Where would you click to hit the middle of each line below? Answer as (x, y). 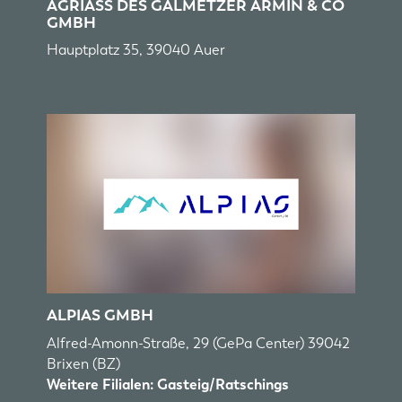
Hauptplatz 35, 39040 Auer (136, 50)
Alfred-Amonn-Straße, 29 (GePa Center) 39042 (199, 343)
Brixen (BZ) (84, 363)
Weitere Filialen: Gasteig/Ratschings (168, 384)
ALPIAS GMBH (100, 315)
